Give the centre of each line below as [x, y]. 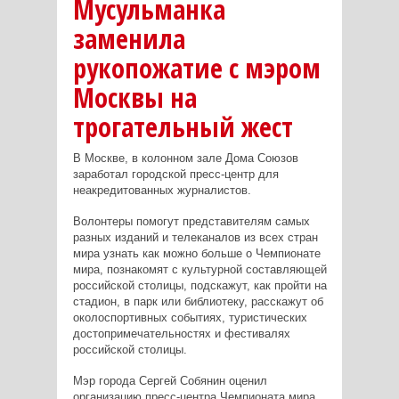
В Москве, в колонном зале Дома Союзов [185, 158]
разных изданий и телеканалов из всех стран [195, 237]
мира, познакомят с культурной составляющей [199, 269]
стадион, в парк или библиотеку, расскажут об [198, 301]
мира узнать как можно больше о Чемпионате [196, 253]
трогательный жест [183, 126]
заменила [129, 38]
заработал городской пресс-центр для [175, 174]
